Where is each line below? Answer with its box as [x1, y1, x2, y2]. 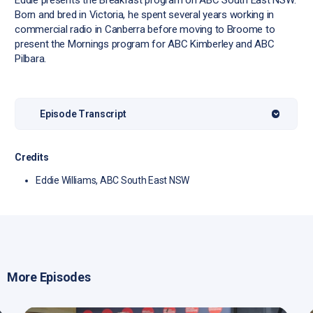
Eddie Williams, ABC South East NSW [36, 175, 190, 187]
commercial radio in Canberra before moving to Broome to [15, 23, 275, 36]
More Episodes [7, 270, 91, 285]
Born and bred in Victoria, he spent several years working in [15, 8, 274, 22]
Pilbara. [15, 52, 47, 66]
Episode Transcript [40, 108, 126, 120]
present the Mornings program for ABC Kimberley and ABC [15, 38, 275, 51]
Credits [15, 152, 49, 163]
